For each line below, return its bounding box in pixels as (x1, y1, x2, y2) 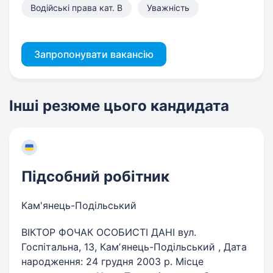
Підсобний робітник (21, 168, 169, 185)
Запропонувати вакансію (34, 48, 154, 60)
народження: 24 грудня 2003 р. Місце (21, 255, 204, 268)
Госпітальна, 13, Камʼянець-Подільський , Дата (21, 241, 247, 253)
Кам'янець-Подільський (21, 199, 136, 211)
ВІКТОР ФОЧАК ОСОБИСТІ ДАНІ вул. (21, 226, 196, 238)
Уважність (147, 2, 190, 13)
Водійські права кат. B (30, 2, 122, 13)
